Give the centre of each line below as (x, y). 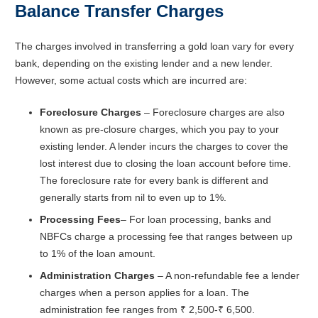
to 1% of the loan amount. (98, 253)
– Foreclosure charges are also (214, 112)
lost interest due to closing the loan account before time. (165, 163)
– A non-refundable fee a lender (229, 275)
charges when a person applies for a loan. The (144, 292)
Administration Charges (99, 275)
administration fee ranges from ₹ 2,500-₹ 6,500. (147, 309)
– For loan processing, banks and (196, 219)
